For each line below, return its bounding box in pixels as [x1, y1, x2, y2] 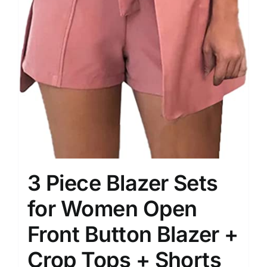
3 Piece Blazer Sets [27, 169, 218, 196]
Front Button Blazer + [27, 221, 238, 247]
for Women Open [27, 195, 197, 222]
